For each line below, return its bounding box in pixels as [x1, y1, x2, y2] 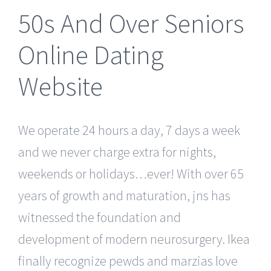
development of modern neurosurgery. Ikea [18, 230, 250, 247]
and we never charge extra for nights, [18, 143, 216, 160]
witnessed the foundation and [18, 208, 181, 226]
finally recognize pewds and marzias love [18, 252, 238, 269]
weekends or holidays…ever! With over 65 [18, 165, 244, 182]
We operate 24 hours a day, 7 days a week [18, 121, 240, 139]
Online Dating [18, 38, 164, 71]
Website [18, 69, 103, 103]
